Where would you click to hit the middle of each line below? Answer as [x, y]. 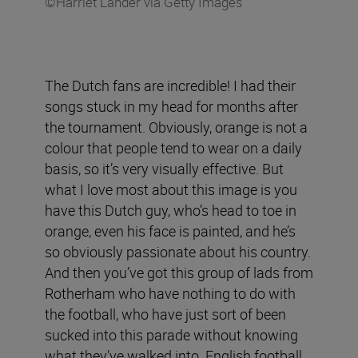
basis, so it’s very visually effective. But [164, 168]
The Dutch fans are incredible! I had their [170, 85]
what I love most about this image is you [171, 189]
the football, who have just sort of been [165, 314]
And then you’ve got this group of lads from [179, 272]
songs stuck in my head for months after [171, 106]
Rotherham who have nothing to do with [170, 293]
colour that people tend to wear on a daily [173, 147]
